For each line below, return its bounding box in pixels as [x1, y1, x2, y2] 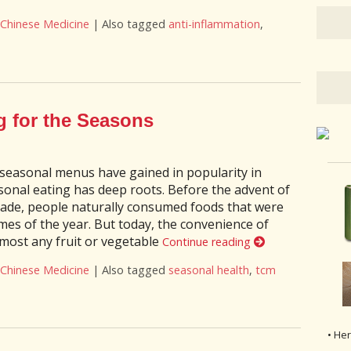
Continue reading [161, 233, 254, 249]
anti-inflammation [168, 16, 260, 32]
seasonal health [168, 262, 249, 277]
